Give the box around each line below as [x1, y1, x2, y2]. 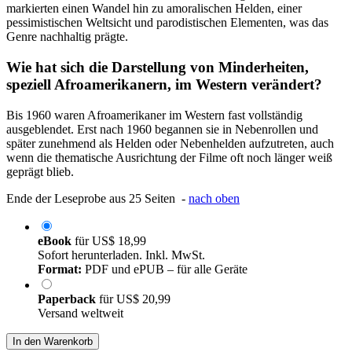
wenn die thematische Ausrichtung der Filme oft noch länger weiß [6, 150, 332, 164]
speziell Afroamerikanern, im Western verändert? [6, 76, 322, 93]
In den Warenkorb [13, 335, 93, 347]
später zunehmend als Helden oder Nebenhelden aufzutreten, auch [6, 136, 334, 150]
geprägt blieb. [6, 164, 74, 178]
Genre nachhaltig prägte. [6, 30, 128, 44]
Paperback [38, 291, 99, 306]
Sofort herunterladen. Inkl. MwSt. [38, 247, 205, 262]
